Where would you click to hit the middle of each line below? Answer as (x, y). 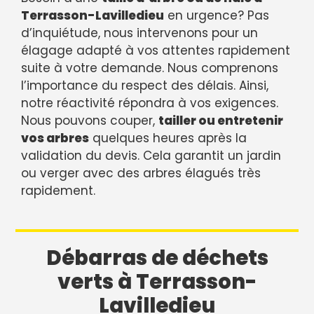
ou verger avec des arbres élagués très (141, 173)
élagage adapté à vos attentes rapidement (156, 51)
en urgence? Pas (217, 16)
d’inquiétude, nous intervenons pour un (139, 33)
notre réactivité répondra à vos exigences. (150, 103)
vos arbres (55, 138)
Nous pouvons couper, (90, 121)
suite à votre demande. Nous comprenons (150, 68)
